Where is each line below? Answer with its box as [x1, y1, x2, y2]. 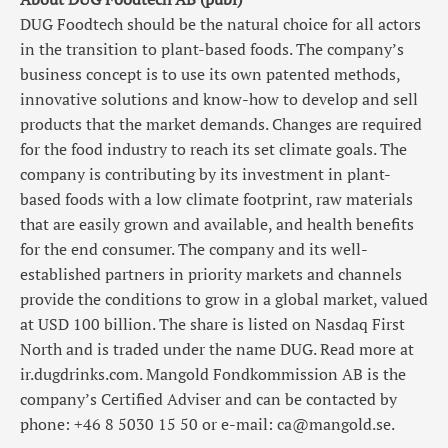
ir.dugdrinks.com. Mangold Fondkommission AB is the [20, 362, 406, 385]
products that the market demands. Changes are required [20, 112, 422, 135]
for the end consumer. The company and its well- [20, 237, 368, 260]
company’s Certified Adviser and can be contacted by [20, 387, 397, 410]
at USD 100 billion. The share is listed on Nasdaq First [20, 312, 405, 335]
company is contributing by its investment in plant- [20, 162, 391, 185]
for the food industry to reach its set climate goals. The [20, 137, 407, 160]
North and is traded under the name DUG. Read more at [20, 337, 414, 360]
